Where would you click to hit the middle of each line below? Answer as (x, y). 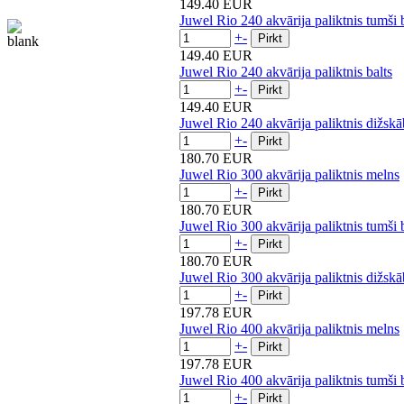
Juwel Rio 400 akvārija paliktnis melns (289, 328)
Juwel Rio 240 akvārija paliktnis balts (286, 71)
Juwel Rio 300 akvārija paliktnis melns (289, 174)
